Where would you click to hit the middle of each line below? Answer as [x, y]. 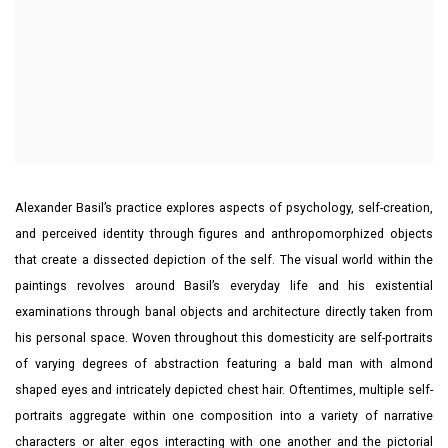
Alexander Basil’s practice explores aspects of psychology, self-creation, [224, 208]
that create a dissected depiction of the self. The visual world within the [224, 260]
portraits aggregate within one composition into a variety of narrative [224, 416]
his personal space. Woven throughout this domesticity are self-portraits [224, 338]
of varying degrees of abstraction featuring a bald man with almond [224, 364]
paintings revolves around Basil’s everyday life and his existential [224, 286]
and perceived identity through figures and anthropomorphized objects [224, 234]
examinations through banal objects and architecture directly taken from [224, 312]
